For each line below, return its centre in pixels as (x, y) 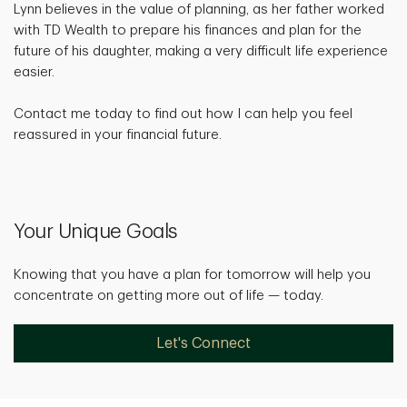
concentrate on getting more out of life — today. (169, 295)
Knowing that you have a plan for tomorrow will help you (192, 274)
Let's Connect (203, 343)
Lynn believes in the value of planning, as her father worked (199, 9)
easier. (34, 72)
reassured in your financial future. (118, 134)
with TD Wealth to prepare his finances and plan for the (188, 30)
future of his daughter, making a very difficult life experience (201, 51)
